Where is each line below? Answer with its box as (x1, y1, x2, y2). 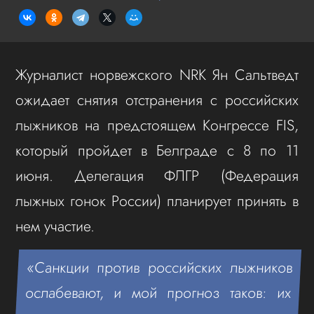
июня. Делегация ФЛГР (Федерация (15, 164, 299, 186)
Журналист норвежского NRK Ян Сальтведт (15, 63, 299, 86)
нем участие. (15, 214, 95, 237)
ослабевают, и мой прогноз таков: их (25, 281, 292, 303)
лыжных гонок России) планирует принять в (15, 189, 299, 212)
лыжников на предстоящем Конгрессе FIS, (15, 114, 299, 136)
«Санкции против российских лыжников (26, 256, 294, 278)
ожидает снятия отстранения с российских (15, 88, 299, 111)
